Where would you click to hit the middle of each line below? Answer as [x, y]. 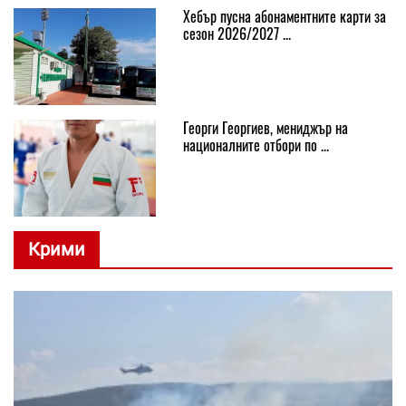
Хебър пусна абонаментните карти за [284, 16]
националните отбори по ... [256, 145]
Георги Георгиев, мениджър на [265, 127]
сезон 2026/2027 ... [237, 33]
